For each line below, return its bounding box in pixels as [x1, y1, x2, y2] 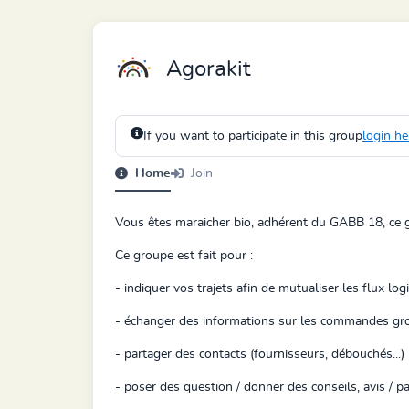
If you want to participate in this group [143, 130, 362, 142]
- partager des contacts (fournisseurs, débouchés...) [115, 348, 404, 361]
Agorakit [166, 58, 250, 80]
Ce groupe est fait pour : [115, 249, 253, 262]
